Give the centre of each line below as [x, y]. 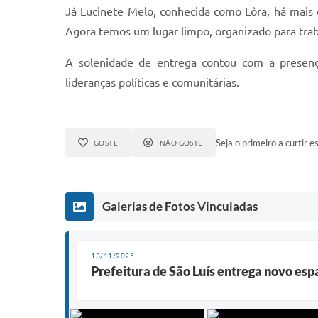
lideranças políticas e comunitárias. [152, 82]
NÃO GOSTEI [182, 143]
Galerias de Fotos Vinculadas [180, 206]
